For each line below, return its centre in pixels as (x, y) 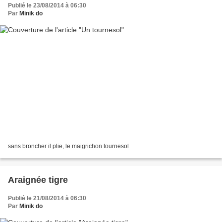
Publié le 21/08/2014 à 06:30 (47, 198)
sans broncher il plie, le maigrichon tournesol (68, 146)
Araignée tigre (38, 180)
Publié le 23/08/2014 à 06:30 (47, 6)
